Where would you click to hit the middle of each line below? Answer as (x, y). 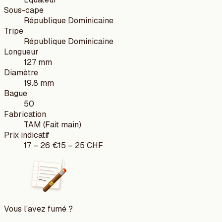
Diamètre (21, 72)
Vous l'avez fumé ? (38, 209)
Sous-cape (24, 10)
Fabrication (25, 114)
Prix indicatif (27, 135)
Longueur (21, 52)
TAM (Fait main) (53, 124)
